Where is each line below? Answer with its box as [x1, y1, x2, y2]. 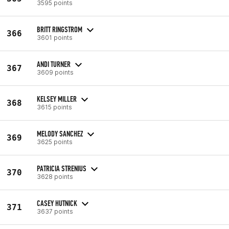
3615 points [37, 103, 72, 111]
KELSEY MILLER [37, 94, 77, 104]
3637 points [37, 207, 73, 215]
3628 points [37, 172, 73, 180]
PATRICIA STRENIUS [37, 163, 86, 173]
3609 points [37, 68, 74, 76]
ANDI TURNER [37, 59, 71, 69]
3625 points [37, 138, 73, 146]
